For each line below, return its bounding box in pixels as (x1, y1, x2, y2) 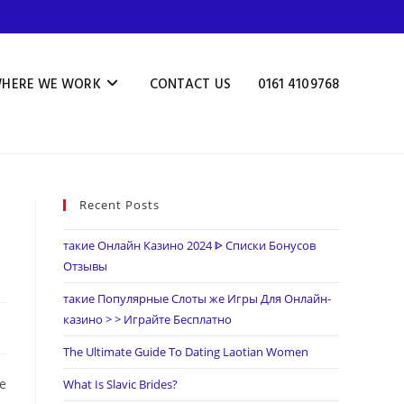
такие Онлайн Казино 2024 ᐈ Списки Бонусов (63, 237, 316, 253)
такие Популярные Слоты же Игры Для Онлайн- (63, 290, 331, 307)
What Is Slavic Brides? (63, 376, 178, 392)
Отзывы (63, 258, 107, 274)
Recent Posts (79, 197, 160, 213)
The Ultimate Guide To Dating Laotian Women (63, 344, 308, 360)
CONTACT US (149, 74, 231, 96)
